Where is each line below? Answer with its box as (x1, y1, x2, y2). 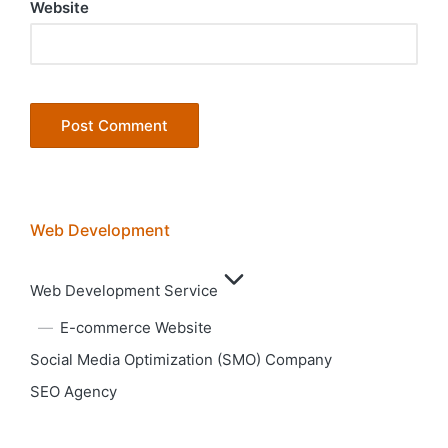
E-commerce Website (60, 318, 212, 338)
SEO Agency (30, 382, 117, 402)
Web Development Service (30, 281, 218, 301)
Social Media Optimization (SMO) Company (30, 350, 332, 370)
